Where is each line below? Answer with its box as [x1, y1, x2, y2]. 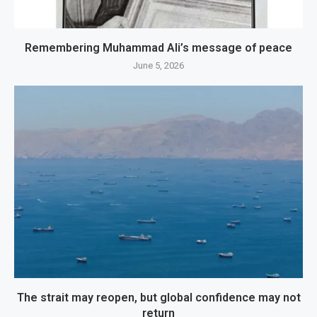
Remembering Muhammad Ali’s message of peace [25, 40, 292, 54]
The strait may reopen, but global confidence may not [16, 290, 301, 304]
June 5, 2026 [133, 59, 184, 71]
